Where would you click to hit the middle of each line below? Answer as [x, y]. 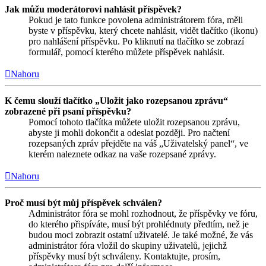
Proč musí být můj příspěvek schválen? [83, 203]
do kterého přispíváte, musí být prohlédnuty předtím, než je [139, 224]
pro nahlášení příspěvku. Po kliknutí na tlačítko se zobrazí [136, 42]
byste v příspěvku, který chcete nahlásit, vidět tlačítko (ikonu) [143, 31]
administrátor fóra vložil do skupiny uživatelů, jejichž [128, 246]
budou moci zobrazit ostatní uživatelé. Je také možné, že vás [141, 235]
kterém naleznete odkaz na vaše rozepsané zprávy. [122, 154]
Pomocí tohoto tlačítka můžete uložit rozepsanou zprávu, [134, 122]
